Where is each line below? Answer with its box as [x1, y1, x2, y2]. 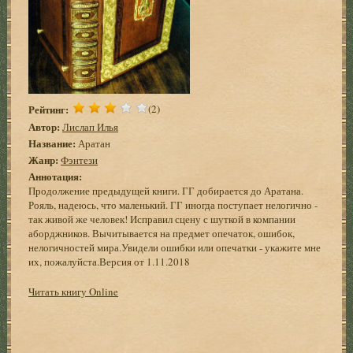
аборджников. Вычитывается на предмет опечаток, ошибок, [28, 225, 295, 240]
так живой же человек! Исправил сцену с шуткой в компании [28, 211, 296, 226]
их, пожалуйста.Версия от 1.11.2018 [28, 254, 191, 269]
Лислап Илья [62, 119, 119, 134]
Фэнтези [61, 152, 98, 167]
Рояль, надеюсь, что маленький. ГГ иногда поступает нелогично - [28, 197, 318, 212]
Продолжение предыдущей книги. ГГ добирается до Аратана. [28, 183, 304, 198]
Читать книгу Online [28, 284, 119, 299]
